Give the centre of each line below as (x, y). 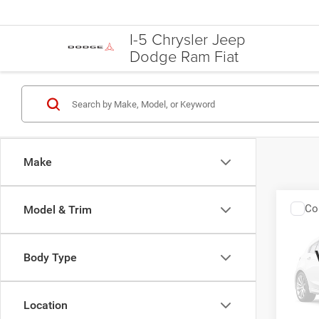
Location (46, 305)
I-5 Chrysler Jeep (188, 39)
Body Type (50, 257)
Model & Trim (58, 210)
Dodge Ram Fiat (184, 56)
